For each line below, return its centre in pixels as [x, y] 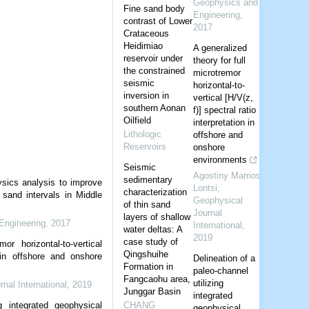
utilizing [209, 283]
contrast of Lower [158, 21]
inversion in [147, 95]
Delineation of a [225, 258]
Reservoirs [145, 146]
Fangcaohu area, [157, 279]
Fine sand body [154, 8]
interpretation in [224, 122]
